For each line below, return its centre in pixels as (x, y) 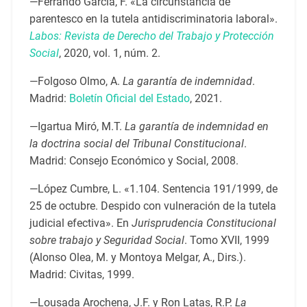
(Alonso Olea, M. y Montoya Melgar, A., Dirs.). (137, 258)
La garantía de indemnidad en (196, 127)
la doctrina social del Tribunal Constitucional (136, 144)
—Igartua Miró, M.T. (77, 127)
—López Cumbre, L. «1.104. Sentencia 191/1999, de (153, 189)
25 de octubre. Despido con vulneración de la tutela (152, 206)
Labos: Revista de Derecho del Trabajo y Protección (151, 36)
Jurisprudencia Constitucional (204, 223)
